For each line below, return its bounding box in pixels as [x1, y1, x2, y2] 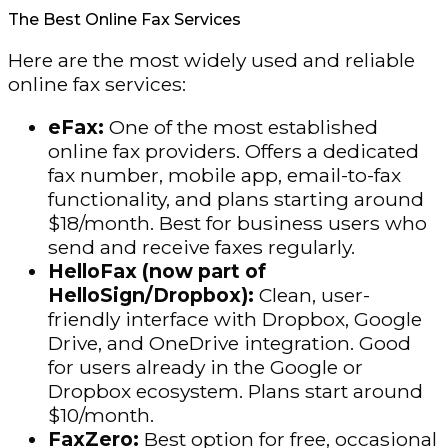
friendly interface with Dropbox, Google [48, 307, 422, 332]
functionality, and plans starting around [48, 187, 424, 212]
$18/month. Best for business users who [48, 211, 427, 236]
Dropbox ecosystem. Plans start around [48, 379, 423, 404]
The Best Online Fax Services [8, 10, 241, 30]
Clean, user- [259, 283, 370, 308]
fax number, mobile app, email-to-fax [48, 163, 401, 188]
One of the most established [109, 115, 378, 140]
